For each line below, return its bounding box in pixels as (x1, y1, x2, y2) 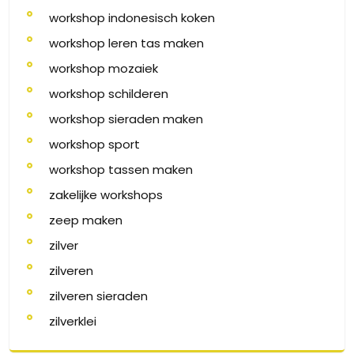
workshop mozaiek (49, 59, 158, 77)
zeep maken (49, 211, 122, 228)
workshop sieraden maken (49, 110, 203, 127)
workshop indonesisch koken (49, 9, 215, 26)
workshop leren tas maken (49, 34, 204, 51)
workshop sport (49, 135, 140, 153)
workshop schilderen (49, 85, 168, 102)
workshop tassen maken (49, 160, 193, 178)
